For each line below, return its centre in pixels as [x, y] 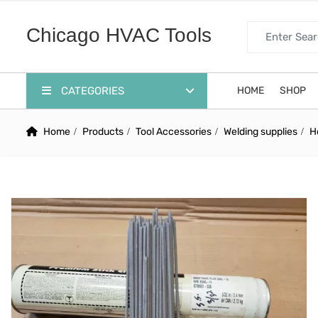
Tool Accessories [174, 132]
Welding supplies [261, 132]
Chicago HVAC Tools [119, 35]
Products [103, 132]
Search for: [272, 28]
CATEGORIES [91, 91]
